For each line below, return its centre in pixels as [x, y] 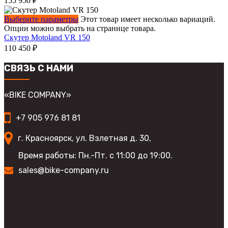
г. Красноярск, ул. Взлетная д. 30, [84, 138]
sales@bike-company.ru [64, 170]
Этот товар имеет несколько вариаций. [148, 19]
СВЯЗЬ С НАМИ [39, 68]
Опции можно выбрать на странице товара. [80, 28]
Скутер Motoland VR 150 [47, 38]
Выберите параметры [41, 19]
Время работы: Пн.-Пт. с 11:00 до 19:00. [95, 156]
